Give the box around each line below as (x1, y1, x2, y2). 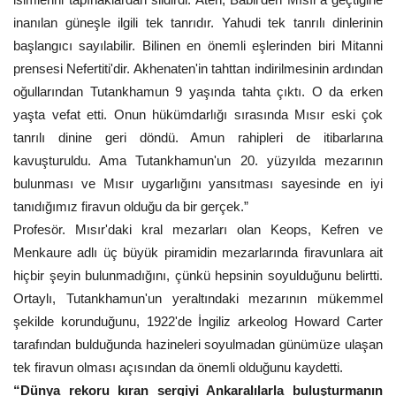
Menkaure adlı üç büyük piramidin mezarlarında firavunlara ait (13, 245, 383, 260)
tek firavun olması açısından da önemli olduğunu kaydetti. (13, 360, 343, 375)
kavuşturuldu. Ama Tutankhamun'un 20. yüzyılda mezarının (13, 153, 383, 168)
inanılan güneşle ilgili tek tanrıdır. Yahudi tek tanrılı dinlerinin (13, 15, 383, 30)
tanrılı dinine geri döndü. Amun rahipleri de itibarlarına (13, 130, 383, 145)
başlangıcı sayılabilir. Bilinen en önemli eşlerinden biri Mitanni (13, 38, 383, 53)
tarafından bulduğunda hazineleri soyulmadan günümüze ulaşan (13, 337, 383, 352)
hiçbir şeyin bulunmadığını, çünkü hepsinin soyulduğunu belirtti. (13, 268, 383, 283)
